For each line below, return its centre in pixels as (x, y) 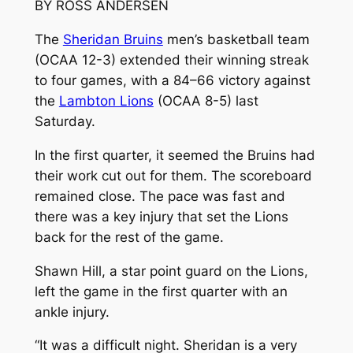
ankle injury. (72, 312)
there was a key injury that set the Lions (161, 216)
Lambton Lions (106, 101)
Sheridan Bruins (113, 40)
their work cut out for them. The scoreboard (173, 175)
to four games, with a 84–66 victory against (172, 81)
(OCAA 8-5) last (206, 101)
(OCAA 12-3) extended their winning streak (171, 60)
